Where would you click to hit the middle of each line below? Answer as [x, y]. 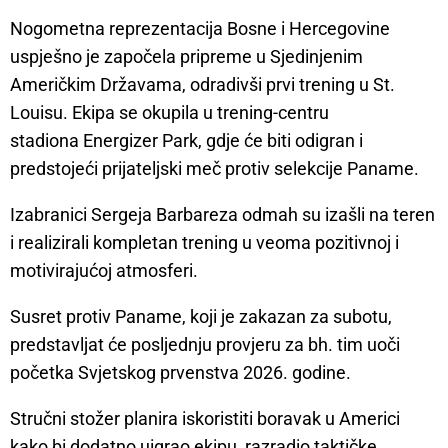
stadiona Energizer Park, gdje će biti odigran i [186, 141]
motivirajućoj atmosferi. [104, 271]
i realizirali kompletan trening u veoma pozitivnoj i [204, 243]
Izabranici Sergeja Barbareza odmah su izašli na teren [222, 215]
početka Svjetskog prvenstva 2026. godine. [180, 373]
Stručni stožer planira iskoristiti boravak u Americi [205, 419]
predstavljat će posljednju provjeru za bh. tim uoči [205, 345]
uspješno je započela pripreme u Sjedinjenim [186, 57]
